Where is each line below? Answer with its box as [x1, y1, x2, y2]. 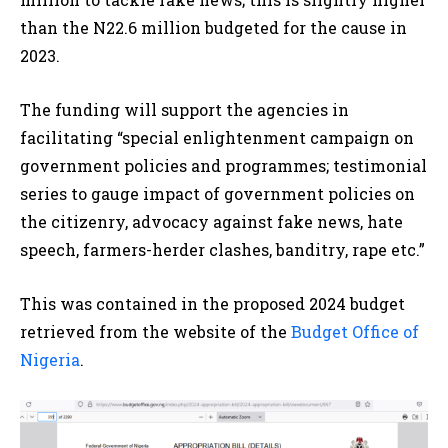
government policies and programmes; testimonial [20, 155, 427, 177]
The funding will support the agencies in [20, 99, 349, 121]
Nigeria [20, 349, 80, 371]
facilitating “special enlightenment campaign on [20, 127, 414, 149]
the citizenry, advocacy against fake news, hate [20, 211, 403, 233]
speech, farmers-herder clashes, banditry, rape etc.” [20, 239, 425, 261]
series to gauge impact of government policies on [20, 183, 415, 205]
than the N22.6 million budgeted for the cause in [20, 17, 407, 39]
